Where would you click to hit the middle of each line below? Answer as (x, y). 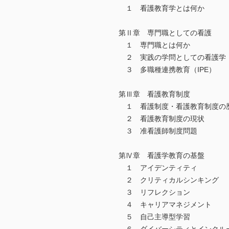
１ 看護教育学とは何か (162, 8)
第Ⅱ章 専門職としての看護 (165, 33)
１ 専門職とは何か (154, 45)
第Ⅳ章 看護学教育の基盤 (162, 156)
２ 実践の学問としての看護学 (172, 58)
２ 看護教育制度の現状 (162, 119)
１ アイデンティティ (158, 168)
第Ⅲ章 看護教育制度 (154, 94)
